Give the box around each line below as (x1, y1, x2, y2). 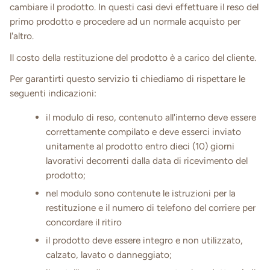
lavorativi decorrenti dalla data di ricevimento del (46, 154, 248, 166)
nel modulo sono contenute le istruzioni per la (46, 187, 236, 199)
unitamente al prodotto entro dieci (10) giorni (46, 140, 234, 152)
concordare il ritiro (46, 216, 122, 228)
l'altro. (10, 30, 34, 42)
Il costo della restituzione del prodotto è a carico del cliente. (10, 51, 256, 63)
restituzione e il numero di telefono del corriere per (46, 201, 256, 213)
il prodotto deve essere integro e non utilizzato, (46, 234, 243, 246)
